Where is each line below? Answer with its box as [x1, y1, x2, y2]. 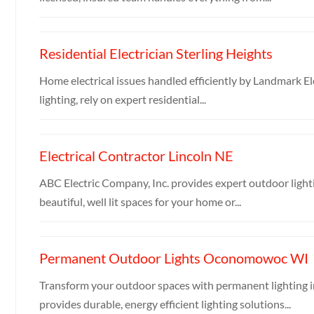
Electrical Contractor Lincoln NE [39, 146, 233, 164]
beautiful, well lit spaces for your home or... [39, 194, 241, 208]
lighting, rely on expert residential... [39, 92, 206, 106]
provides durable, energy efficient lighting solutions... [39, 296, 291, 310]
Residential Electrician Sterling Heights [39, 44, 273, 62]
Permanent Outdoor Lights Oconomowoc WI [39, 249, 308, 266]
